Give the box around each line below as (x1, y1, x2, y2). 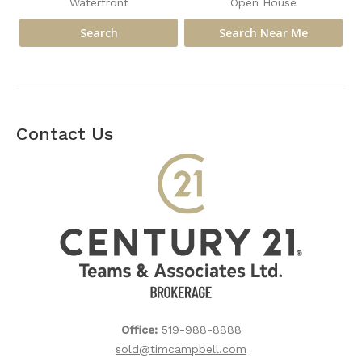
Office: (120, 323, 162, 337)
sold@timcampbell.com (116, 343, 246, 356)
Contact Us (16, 124, 113, 145)
